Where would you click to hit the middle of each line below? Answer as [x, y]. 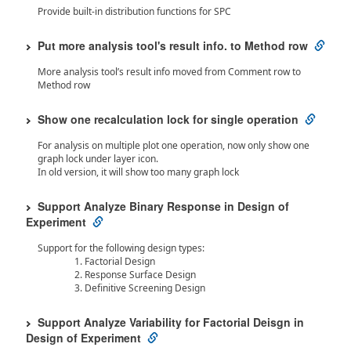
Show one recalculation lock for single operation [168, 119]
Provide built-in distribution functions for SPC [134, 11]
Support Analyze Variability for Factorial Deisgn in [171, 322]
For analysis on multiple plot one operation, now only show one [174, 145]
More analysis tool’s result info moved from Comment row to [169, 72]
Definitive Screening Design [145, 288]
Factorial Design [120, 261]
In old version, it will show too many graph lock [138, 172]
